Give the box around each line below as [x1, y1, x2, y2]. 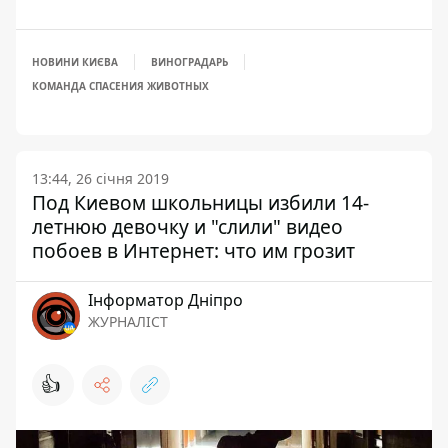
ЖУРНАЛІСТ [88, 312, 168, 331]
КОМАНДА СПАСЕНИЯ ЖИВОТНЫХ [32, 79, 209, 93]
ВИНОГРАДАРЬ [151, 55, 228, 69]
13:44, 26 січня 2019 [32, 169, 169, 188]
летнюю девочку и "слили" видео [32, 213, 343, 240]
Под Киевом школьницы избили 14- [32, 189, 369, 216]
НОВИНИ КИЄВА [32, 55, 118, 69]
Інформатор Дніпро [88, 289, 243, 311]
